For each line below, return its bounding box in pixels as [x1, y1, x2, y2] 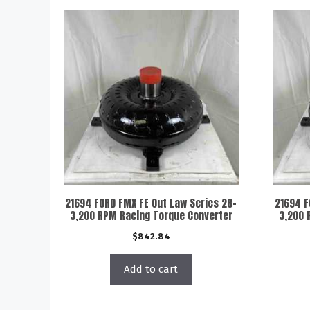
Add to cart [124, 262, 179, 275]
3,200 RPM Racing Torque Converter [69, 207, 232, 224]
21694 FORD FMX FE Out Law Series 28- [65, 194, 237, 211]
